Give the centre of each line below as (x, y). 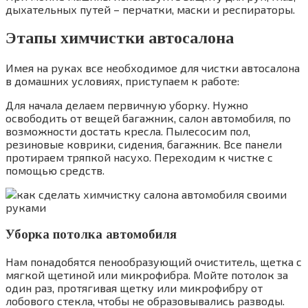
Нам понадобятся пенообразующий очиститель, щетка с (154, 261)
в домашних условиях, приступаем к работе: (122, 81)
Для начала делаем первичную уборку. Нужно (127, 105)
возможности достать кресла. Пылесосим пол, (128, 131)
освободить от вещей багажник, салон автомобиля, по (148, 118)
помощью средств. (55, 170)
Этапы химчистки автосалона (120, 38)
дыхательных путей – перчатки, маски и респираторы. (150, 9)
